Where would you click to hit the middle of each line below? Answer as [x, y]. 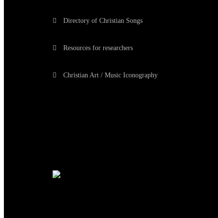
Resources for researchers [97, 48]
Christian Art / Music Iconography [109, 75]
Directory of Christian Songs [102, 21]
